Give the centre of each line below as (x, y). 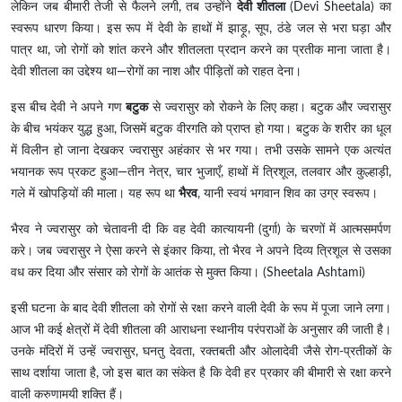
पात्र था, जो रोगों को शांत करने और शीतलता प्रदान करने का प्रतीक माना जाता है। (201, 51)
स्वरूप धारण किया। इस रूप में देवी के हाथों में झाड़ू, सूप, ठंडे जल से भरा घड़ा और (201, 29)
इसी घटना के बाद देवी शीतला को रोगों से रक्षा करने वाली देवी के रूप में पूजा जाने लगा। (201, 309)
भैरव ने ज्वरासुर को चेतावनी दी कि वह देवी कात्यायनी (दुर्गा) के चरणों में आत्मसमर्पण (201, 230)
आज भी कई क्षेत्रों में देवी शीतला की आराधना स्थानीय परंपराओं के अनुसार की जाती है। (201, 331)
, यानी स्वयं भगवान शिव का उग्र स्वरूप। (288, 194)
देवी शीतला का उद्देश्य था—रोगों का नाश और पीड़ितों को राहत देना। (156, 72)
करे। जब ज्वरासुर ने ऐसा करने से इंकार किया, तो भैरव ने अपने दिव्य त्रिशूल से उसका (201, 252)
